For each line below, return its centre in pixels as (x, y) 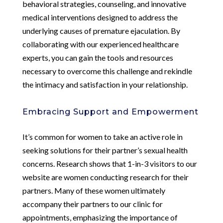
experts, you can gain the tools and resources (98, 57)
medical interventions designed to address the (100, 17)
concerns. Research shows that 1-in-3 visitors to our (110, 163)
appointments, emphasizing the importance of (100, 217)
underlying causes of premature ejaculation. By (101, 30)
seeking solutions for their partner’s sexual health (105, 150)
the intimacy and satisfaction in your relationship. (105, 84)
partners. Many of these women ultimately (94, 190)
